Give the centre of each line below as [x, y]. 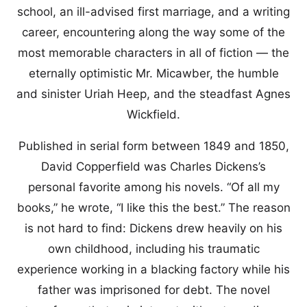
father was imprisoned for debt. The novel [153, 290]
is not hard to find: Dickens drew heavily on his [153, 228]
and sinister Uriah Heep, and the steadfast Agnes [153, 94]
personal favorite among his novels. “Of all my [153, 187]
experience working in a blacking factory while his [153, 269]
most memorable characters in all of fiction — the [153, 53]
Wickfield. [153, 114]
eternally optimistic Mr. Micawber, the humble [153, 73]
